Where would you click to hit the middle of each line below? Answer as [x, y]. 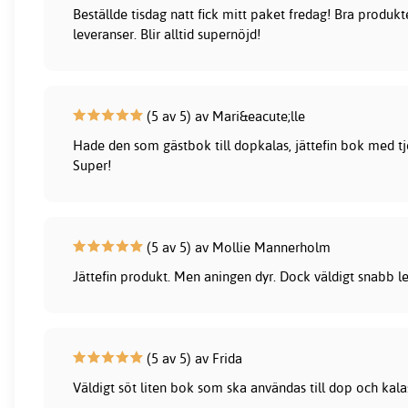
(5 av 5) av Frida [193, 358]
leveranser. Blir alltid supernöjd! [167, 34]
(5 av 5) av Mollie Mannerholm [237, 247]
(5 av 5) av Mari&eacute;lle [224, 116]
